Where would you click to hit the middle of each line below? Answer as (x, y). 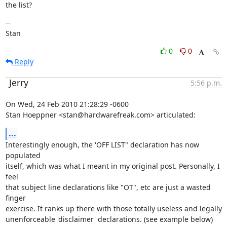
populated (23, 155)
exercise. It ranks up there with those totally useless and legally (113, 209)
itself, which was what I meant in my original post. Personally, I (112, 166)
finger (15, 198)
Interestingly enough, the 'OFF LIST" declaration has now (102, 145)
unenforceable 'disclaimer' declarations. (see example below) (109, 219)
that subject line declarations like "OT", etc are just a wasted (108, 187)
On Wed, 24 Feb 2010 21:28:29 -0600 (67, 104)
